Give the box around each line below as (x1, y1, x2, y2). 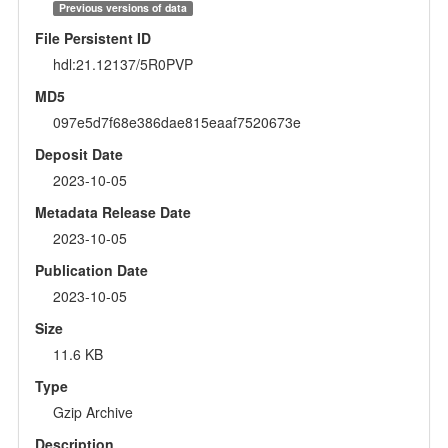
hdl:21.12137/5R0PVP (52, 53, 193, 74)
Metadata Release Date (34, 201, 191, 222)
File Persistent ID (34, 27, 151, 48)
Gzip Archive (52, 401, 133, 422)
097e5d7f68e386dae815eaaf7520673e (52, 111, 301, 132)
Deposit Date (34, 143, 123, 164)
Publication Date (34, 259, 148, 280)
